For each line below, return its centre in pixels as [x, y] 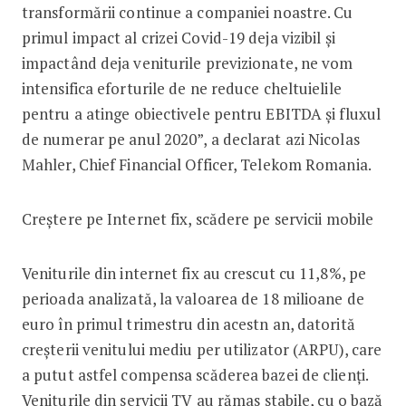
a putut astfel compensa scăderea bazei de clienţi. [195, 374]
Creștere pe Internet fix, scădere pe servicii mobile [198, 218]
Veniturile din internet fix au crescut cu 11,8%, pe [194, 273]
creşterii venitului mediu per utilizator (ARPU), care [202, 349]
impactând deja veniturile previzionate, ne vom [187, 63]
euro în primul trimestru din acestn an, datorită [188, 324]
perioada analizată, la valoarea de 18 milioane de [193, 298]
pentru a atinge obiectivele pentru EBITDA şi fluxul [201, 113]
